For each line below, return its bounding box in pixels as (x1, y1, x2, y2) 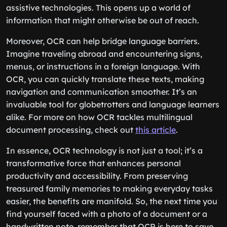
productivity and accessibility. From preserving (6, 171, 188, 181)
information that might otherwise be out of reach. (6, 15, 199, 25)
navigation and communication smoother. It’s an (6, 87, 197, 97)
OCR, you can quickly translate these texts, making (6, 74, 204, 84)
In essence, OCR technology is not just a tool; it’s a (6, 145, 203, 156)
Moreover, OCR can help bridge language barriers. (6, 36, 200, 46)
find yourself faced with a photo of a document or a (6, 209, 207, 219)
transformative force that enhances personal (6, 158, 181, 168)
